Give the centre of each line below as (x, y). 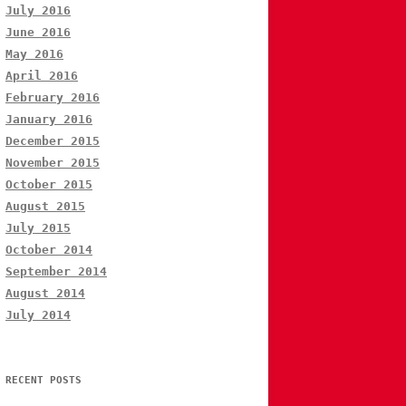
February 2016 (53, 98)
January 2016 (49, 120)
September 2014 (56, 272)
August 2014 (45, 294)
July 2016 (38, 11)
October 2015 (49, 185)
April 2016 (42, 76)
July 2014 (38, 315)
